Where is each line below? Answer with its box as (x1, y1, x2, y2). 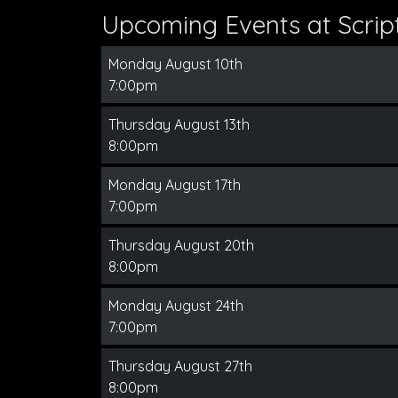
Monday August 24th (108, 297, 243, 314)
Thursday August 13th (108, 115, 250, 133)
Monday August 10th (108, 55, 243, 73)
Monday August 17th (108, 176, 241, 194)
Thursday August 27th (108, 357, 252, 375)
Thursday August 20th (108, 236, 254, 254)
